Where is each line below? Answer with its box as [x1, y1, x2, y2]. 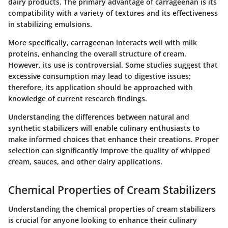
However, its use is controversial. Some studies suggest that [8, 60, 218, 70]
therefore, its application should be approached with [8, 82, 193, 92]
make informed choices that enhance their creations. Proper [8, 134, 219, 144]
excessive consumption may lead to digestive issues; [8, 71, 191, 81]
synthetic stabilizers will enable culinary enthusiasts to [8, 123, 200, 133]
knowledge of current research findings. [8, 93, 147, 103]
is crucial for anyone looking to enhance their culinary [8, 215, 197, 225]
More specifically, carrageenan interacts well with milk [8, 37, 197, 47]
